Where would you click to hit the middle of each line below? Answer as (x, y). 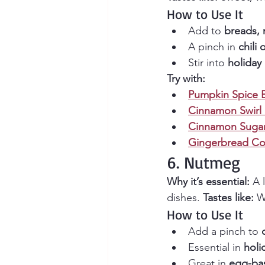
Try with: (186, 79)
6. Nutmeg (203, 163)
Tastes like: (228, 198)
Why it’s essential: (208, 182)
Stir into (208, 63)
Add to (206, 31)
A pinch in (213, 47)
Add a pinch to (225, 232)
